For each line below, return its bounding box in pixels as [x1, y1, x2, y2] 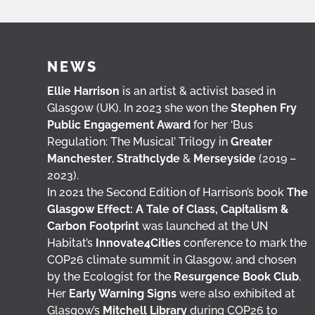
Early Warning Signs [69, 287, 177, 300]
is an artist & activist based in [120, 84, 276, 98]
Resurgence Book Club [174, 270, 300, 283]
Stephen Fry [231, 101, 297, 115]
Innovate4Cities [96, 236, 181, 250]
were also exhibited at [176, 287, 296, 300]
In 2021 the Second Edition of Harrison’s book [47, 186, 288, 199]
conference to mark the [181, 236, 307, 250]
